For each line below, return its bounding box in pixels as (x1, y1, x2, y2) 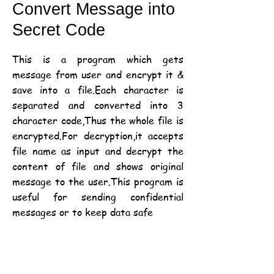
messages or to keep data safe (12, 206, 153, 219)
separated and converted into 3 (12, 98, 183, 112)
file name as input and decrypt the (12, 144, 183, 158)
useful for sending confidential (12, 190, 183, 204)
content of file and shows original (12, 160, 183, 173)
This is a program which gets (12, 53, 183, 66)
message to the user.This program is (12, 175, 183, 188)
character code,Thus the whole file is (12, 114, 183, 127)
